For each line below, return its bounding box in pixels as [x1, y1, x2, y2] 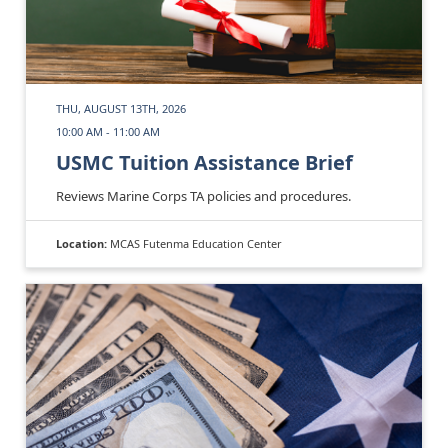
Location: [56, 235, 110, 251]
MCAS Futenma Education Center [110, 235, 282, 251]
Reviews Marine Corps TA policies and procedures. [56, 186, 351, 205]
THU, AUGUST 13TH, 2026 [56, 100, 186, 116]
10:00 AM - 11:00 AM [56, 123, 160, 139]
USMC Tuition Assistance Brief [56, 148, 353, 176]
